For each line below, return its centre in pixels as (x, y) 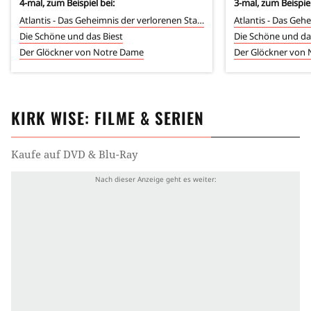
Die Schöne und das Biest (71, 36)
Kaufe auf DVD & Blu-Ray (74, 154)
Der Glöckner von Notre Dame (82, 52)
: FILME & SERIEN (144, 118)
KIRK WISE (48, 118)
